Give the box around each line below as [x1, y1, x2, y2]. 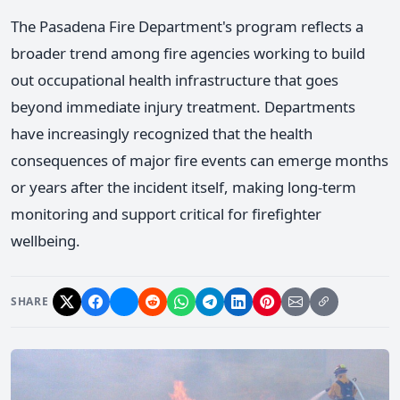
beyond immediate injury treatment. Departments [11, 96, 355, 118]
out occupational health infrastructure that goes [11, 70, 338, 91]
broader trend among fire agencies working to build [11, 43, 365, 64]
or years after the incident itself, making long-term [11, 177, 356, 198]
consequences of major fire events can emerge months [11, 150, 388, 171]
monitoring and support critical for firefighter [11, 204, 321, 225]
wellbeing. [11, 230, 80, 252]
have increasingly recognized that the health [11, 123, 312, 145]
